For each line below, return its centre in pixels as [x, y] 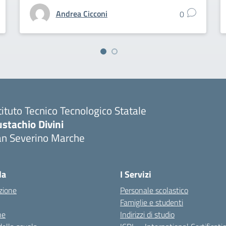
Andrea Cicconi [81, 14]
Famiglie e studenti [152, 203]
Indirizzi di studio [147, 215]
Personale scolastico [154, 190]
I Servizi [136, 175]
